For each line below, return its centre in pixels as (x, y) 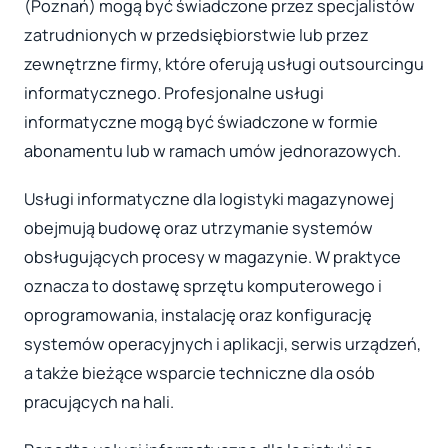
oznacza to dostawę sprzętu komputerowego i (203, 285)
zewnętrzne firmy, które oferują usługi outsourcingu (224, 64)
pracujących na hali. (99, 401)
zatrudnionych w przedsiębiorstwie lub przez (196, 35)
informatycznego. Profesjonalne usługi (174, 93)
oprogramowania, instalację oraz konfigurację (198, 314)
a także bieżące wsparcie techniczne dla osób (199, 372)
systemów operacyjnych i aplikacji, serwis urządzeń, (222, 343)
